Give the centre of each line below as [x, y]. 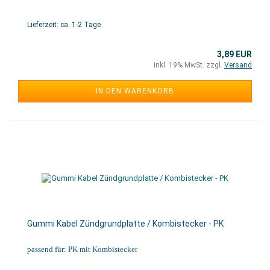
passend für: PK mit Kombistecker [82, 249]
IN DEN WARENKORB [135, 91]
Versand [238, 65]
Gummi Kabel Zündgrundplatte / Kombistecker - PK [125, 224]
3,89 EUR [234, 54]
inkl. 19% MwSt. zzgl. [189, 65]
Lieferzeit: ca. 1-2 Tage [64, 25]
